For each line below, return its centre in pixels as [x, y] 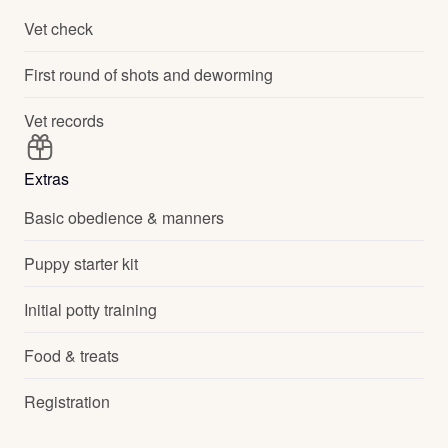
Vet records [64, 120]
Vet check [58, 28]
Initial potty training [90, 309]
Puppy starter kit [81, 263]
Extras [46, 178]
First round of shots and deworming [148, 74]
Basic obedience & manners [124, 217]
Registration [67, 401]
